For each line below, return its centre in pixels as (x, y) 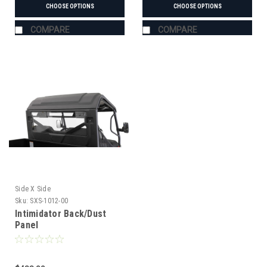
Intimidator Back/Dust (61, 213)
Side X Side (33, 189)
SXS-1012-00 (49, 201)
